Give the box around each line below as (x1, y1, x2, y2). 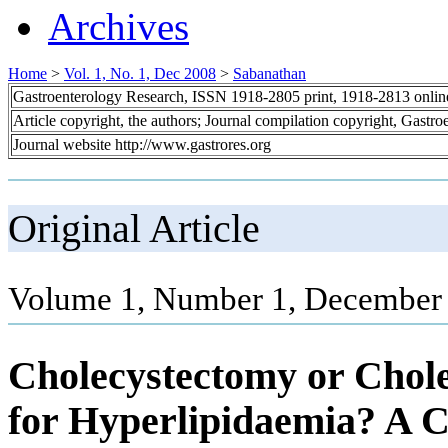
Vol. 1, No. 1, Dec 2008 (64, 64, 216, 82)
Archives (48, 4, 189, 48)
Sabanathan (233, 64, 306, 82)
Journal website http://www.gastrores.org (13, 135, 271, 153)
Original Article (8, 205, 260, 251)
